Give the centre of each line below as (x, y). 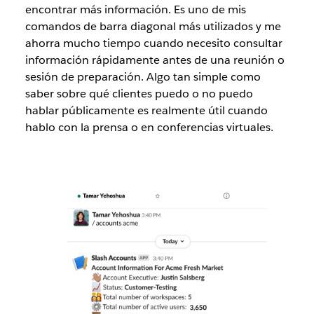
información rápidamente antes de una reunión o (155, 60)
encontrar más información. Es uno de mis (135, 9)
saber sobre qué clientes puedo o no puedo (139, 93)
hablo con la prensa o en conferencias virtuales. (149, 127)
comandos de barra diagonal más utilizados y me (153, 26)
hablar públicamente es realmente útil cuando (146, 110)
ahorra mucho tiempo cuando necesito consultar (153, 43)
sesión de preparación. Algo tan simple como (143, 76)
